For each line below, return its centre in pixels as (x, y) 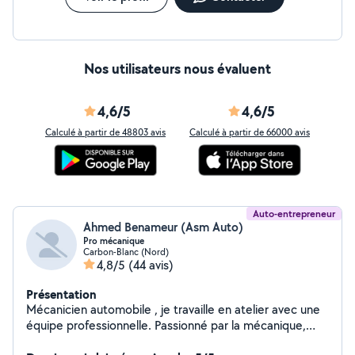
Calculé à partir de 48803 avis (105, 132)
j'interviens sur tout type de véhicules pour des (151, 341)
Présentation (61, 294)
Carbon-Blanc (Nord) (126, 252)
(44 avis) (151, 265)
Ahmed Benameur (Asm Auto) (163, 227)
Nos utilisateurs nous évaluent (177, 69)
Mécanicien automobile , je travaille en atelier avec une (90, 309)
